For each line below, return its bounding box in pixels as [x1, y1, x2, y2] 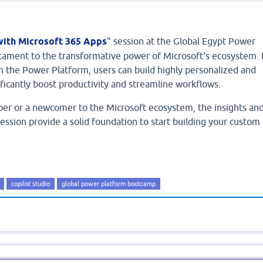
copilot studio [11, 180, 50, 188]
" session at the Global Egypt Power [106, 36, 255, 47]
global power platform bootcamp [61, 180, 156, 188]
